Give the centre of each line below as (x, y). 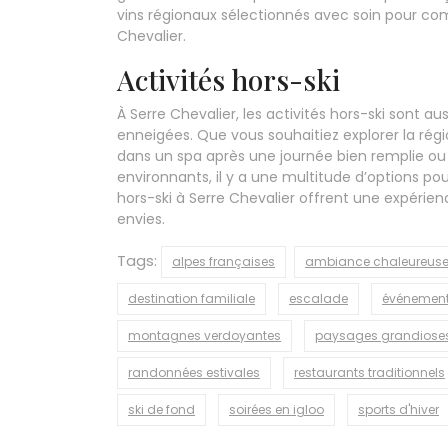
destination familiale (191, 299)
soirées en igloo (276, 410)
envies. (141, 219)
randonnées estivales (194, 373)
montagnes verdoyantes (204, 336)
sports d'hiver (398, 410)
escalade (318, 299)
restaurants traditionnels (369, 373)
